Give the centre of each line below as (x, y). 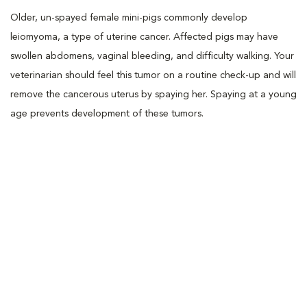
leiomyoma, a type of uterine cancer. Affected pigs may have (144, 37)
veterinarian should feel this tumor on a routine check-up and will (153, 75)
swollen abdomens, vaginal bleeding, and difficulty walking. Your (152, 56)
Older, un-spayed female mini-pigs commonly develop (129, 17)
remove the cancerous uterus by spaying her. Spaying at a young (153, 94)
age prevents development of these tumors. (107, 113)
